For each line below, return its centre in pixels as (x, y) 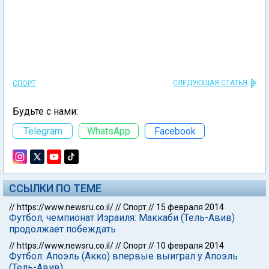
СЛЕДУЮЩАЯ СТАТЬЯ (210, 83)
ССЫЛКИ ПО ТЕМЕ (55, 188)
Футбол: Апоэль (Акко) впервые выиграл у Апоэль (123, 256)
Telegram (43, 131)
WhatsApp (109, 131)
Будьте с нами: (45, 111)
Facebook (175, 131)
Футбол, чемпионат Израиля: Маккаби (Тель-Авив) (122, 218)
